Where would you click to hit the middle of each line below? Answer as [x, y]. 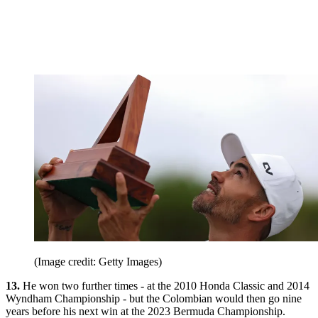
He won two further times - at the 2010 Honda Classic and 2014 [165, 286]
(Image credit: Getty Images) [98, 262]
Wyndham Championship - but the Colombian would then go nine [154, 299]
